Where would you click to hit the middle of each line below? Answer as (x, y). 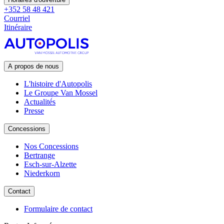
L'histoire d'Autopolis (58, 83)
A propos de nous (33, 66)
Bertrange (39, 155)
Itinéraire (18, 27)
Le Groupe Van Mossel (61, 92)
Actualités (40, 101)
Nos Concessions (51, 146)
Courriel (17, 18)
